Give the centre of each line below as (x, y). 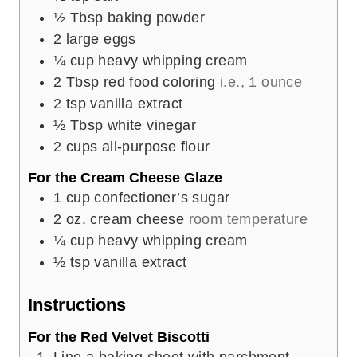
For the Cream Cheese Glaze (125, 178)
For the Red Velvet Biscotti (119, 337)
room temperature (248, 220)
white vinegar (152, 125)
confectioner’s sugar (162, 198)
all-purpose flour (156, 146)
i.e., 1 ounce (261, 82)
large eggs (101, 39)
